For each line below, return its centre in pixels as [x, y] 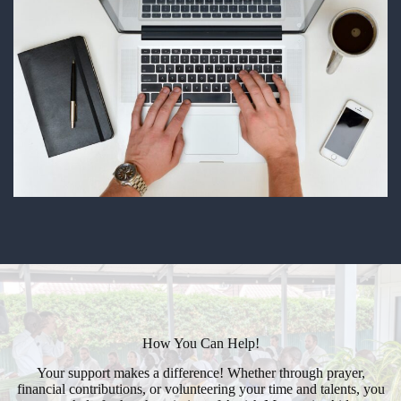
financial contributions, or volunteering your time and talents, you [200, 389]
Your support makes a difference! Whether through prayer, [200, 373]
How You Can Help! [200, 344]
